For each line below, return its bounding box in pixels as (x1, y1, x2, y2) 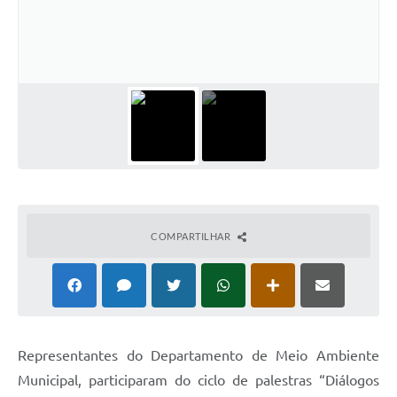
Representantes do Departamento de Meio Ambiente (18, 346, 379, 363)
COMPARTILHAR (151, 230, 233, 242)
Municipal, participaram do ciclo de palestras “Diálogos (18, 371, 379, 388)
